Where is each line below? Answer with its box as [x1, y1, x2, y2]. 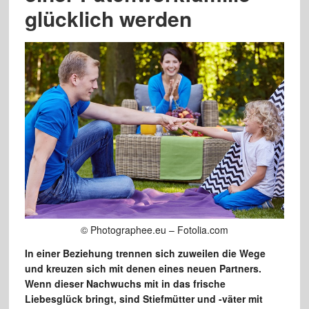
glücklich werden [24, 3, 192, 33]
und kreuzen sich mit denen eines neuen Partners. [24, 261, 261, 275]
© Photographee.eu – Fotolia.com [80, 222, 228, 237]
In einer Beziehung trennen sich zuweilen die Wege [24, 246, 266, 260]
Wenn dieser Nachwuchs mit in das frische [24, 276, 226, 290]
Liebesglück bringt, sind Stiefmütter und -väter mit [24, 291, 263, 306]
